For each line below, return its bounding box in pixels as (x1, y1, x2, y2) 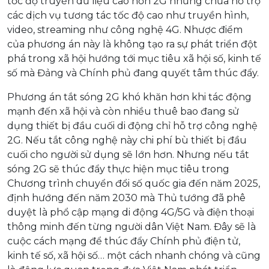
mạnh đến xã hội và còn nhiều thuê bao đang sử (7, 105, 239, 117)
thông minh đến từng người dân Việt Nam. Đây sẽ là (7, 220, 256, 232)
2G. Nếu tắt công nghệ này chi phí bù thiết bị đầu (7, 134, 247, 146)
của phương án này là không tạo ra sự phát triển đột (7, 38, 258, 50)
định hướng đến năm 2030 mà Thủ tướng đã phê (7, 192, 246, 204)
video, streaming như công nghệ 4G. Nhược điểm (7, 23, 243, 35)
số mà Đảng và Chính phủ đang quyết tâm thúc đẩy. (7, 67, 259, 79)
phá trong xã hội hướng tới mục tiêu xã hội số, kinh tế (7, 52, 261, 64)
